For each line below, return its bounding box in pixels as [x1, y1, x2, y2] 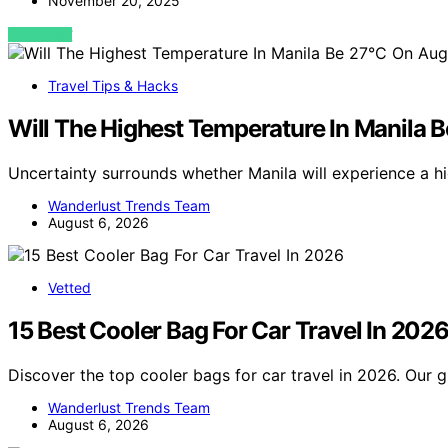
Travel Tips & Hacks [48, 77, 178, 95]
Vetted [48, 279, 91, 297]
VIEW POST [8, 27, 73, 43]
